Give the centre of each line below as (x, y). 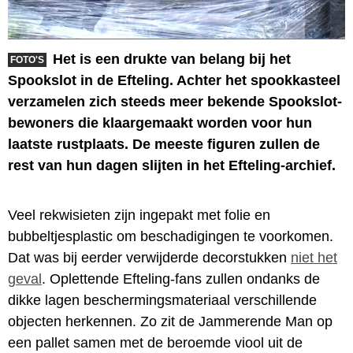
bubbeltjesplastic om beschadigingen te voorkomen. (171, 236)
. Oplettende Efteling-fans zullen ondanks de (181, 279)
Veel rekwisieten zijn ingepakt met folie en (139, 215)
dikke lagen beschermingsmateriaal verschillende (162, 300)
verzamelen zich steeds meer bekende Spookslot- (175, 101)
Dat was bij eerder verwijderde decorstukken (149, 257)
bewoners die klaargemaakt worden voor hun (160, 123)
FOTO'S (27, 59)
